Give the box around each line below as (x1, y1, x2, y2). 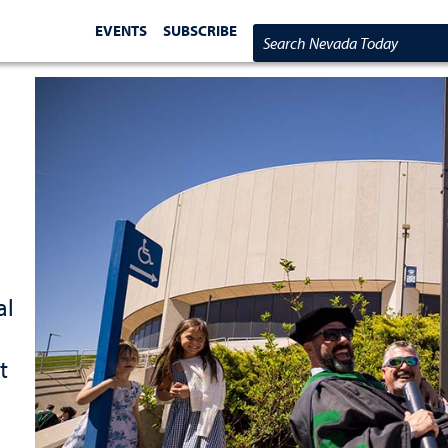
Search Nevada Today (253, 31, 415, 55)
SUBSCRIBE (163, 20, 238, 40)
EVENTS (95, 20, 148, 40)
